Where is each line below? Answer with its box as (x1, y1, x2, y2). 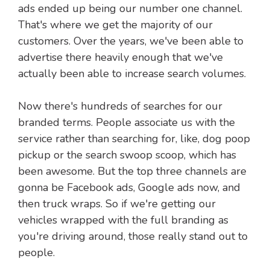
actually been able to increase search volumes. (18, 66, 246, 81)
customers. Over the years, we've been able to (18, 34, 243, 49)
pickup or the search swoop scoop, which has (18, 148, 236, 163)
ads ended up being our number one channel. (18, 1, 242, 16)
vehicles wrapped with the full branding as (18, 213, 228, 228)
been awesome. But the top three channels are (18, 164, 246, 179)
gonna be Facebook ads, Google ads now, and (18, 180, 240, 195)
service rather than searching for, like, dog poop (18, 131, 250, 146)
